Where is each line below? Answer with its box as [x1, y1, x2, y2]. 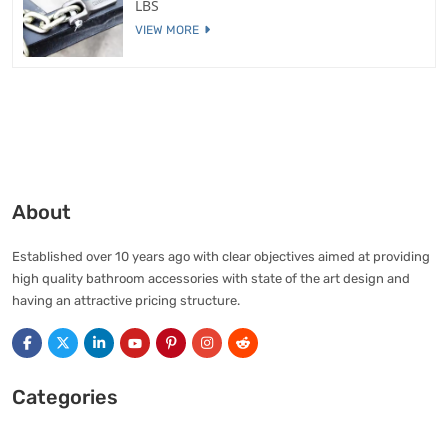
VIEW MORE [135, 22, 199, 37]
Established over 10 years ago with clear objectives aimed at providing [12, 249, 430, 265]
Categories [12, 385, 118, 410]
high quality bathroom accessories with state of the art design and [12, 271, 410, 287]
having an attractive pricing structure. [12, 293, 240, 309]
